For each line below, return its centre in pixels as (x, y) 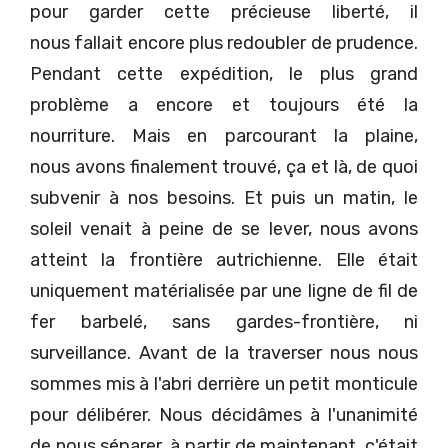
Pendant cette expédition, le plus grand (224, 74)
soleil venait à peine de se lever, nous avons (224, 229)
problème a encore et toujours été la (224, 105)
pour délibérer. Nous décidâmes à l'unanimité (224, 415)
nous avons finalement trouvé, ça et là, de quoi (224, 167)
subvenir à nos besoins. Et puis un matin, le (224, 198)
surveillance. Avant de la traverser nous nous (224, 353)
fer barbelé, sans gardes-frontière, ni (224, 322)
